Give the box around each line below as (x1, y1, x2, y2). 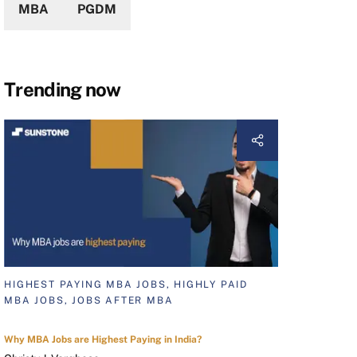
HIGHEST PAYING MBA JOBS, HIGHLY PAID (4, 279, 248, 291)
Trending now (4, 77, 121, 100)
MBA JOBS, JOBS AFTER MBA (4, 295, 174, 307)
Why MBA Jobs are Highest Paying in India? (4, 334, 202, 346)
